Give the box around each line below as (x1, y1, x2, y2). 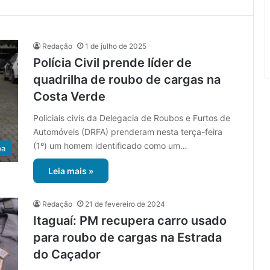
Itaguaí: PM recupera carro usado (33, 213, 227, 228)
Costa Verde (33, 89, 105, 104)
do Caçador (33, 247, 101, 262)
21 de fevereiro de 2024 (85, 199, 165, 209)
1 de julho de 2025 (85, 42, 146, 51)
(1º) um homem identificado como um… (33, 140, 187, 151)
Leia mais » (48, 166, 93, 177)
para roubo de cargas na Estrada (33, 230, 222, 245)
